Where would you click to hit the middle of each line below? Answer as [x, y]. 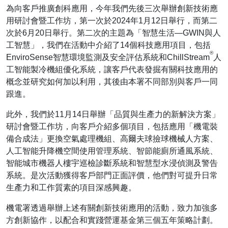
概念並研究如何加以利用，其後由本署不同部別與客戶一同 [112, 82]
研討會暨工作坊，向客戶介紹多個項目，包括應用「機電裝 [112, 127]
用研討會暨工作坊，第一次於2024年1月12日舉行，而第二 [112, 21]
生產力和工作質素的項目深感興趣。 [71, 188]
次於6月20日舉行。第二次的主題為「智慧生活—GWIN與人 [113, 33]
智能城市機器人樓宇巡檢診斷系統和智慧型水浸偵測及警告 [112, 163]
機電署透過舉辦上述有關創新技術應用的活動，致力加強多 [112, 208]
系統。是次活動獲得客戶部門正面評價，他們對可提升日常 [112, 176]
